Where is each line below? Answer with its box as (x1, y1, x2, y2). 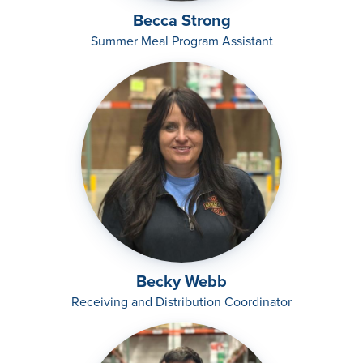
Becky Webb (136, 269, 227, 294)
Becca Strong (132, 7, 231, 32)
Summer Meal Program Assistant (90, 31, 273, 50)
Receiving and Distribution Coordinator (71, 293, 292, 312)
